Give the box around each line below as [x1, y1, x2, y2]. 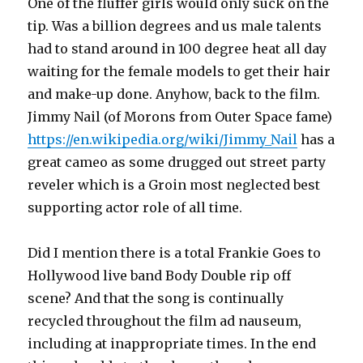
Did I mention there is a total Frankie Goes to [28, 245, 322, 261]
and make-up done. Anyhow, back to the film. [28, 86, 321, 102]
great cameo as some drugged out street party [28, 154, 327, 170]
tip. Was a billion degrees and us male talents [28, 18, 322, 34]
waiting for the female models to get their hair [28, 63, 331, 79]
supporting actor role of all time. [28, 199, 243, 216]
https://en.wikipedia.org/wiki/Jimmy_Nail [28, 131, 298, 147]
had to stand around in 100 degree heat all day [28, 41, 327, 57]
